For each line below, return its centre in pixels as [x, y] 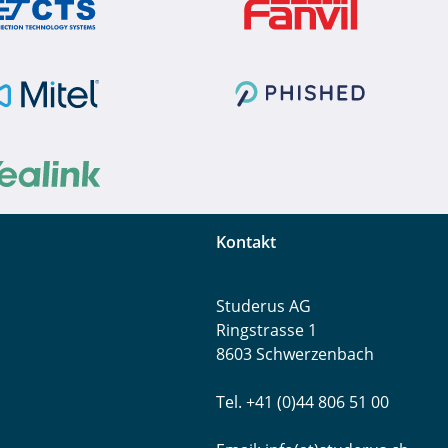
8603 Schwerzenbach [295, 353]
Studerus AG [263, 305]
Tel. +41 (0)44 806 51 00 [302, 401]
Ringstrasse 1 [266, 329]
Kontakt [246, 241]
